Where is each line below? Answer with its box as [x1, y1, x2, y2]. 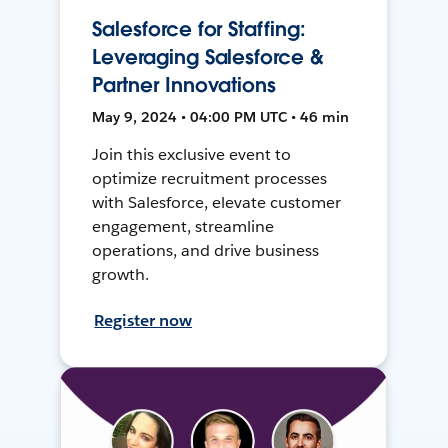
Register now [94, 310, 193, 332]
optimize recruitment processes [92, 168, 327, 190]
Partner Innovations [92, 72, 276, 99]
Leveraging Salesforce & [92, 44, 324, 71]
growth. [92, 264, 150, 286]
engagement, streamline [92, 216, 275, 238]
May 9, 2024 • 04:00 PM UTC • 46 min [92, 108, 350, 127]
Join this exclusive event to [92, 144, 291, 166]
